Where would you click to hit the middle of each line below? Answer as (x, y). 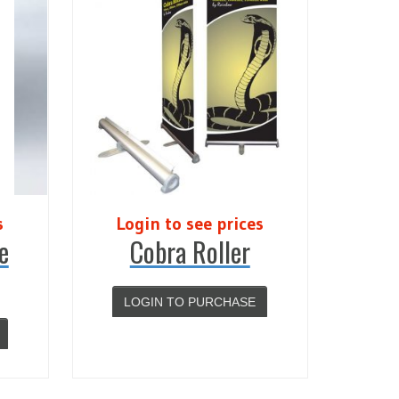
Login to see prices (190, 224)
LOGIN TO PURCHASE (190, 302)
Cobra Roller (190, 252)
